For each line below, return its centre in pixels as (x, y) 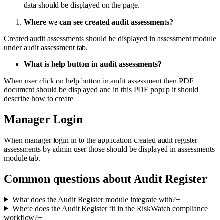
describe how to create (39, 98)
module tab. (22, 158)
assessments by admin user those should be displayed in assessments (109, 149)
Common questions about (69, 179)
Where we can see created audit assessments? (98, 22)
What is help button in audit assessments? (93, 64)
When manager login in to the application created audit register (101, 140)
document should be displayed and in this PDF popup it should (101, 89)
